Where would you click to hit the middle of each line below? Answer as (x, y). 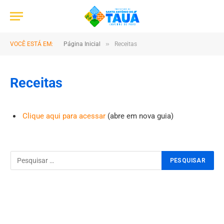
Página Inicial (82, 44)
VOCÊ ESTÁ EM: (31, 44)
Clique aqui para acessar (65, 116)
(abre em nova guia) (140, 116)
